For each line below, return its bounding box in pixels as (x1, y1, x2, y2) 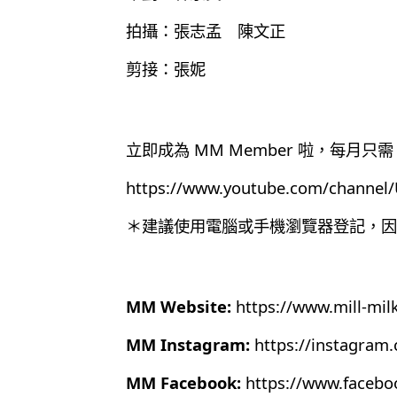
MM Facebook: (126, 370, 241, 393)
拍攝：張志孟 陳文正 (126, 19, 285, 42)
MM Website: (126, 294, 231, 317)
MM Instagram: (126, 332, 250, 355)
